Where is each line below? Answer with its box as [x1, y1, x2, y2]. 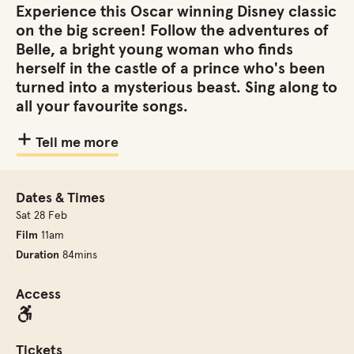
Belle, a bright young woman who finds [16, 42, 293, 58]
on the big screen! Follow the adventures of [16, 23, 329, 39]
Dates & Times [16, 191, 105, 205]
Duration [16, 250, 59, 261]
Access [16, 288, 61, 302]
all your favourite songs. [16, 99, 188, 115]
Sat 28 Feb [16, 210, 67, 221]
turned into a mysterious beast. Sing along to [16, 80, 337, 96]
